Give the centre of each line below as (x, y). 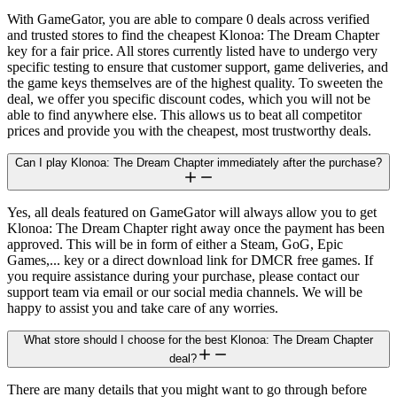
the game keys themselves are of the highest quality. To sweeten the (195, 83)
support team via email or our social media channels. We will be (185, 292)
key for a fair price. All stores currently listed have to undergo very (192, 51)
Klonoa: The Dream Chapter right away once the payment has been (196, 229)
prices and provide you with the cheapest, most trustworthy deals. (189, 131)
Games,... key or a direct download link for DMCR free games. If (190, 261)
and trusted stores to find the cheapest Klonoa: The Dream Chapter (193, 35)
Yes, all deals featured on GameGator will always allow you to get (192, 213)
